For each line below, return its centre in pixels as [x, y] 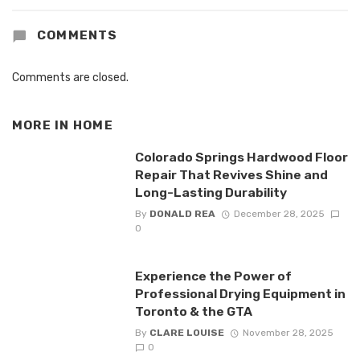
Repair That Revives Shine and [231, 174]
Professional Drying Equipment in [240, 294]
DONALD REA [182, 214]
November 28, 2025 [288, 333]
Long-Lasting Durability [211, 192]
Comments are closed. [70, 78]
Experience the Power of [213, 276]
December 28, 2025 [279, 214]
